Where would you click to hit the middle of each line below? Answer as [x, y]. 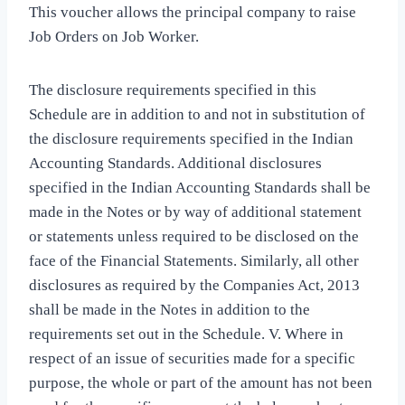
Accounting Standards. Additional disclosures [175, 164]
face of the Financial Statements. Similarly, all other [194, 261]
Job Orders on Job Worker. [114, 37]
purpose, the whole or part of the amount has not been [201, 383]
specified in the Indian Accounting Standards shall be [200, 188]
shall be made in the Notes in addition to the [170, 310]
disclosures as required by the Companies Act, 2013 [194, 286]
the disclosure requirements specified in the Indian [191, 139]
